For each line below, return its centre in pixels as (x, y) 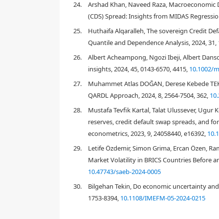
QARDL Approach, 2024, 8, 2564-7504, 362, (149, 95)
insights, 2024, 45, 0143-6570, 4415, (139, 69)
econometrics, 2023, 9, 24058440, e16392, (148, 133)
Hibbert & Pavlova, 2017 (135, 128)
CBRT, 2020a (190, 128)
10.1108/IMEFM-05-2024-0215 (163, 198)
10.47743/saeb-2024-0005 (124, 172)
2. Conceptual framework (114, 14)
